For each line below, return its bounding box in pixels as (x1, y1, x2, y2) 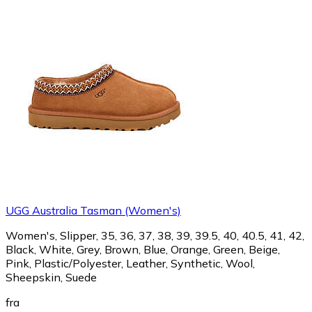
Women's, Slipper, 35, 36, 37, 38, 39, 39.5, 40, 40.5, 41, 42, (6, 228, 304, 242)
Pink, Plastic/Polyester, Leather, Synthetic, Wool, (6, 256, 255, 270)
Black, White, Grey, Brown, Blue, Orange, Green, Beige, (6, 242, 280, 256)
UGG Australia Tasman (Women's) (6, 203, 181, 217)
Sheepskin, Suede (6, 270, 97, 284)
